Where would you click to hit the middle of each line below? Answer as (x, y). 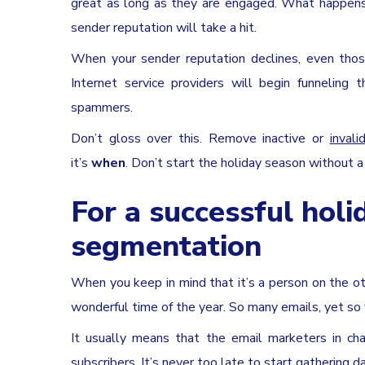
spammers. (102, 107)
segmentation (166, 246)
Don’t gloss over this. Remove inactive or (197, 138)
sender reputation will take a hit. (164, 27)
